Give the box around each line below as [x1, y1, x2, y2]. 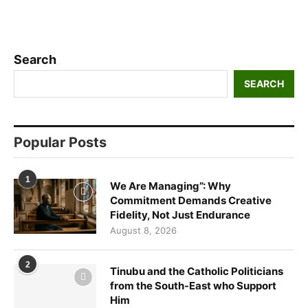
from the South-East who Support [110, 278, 276, 292]
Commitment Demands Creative [110, 193, 272, 207]
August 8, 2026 [110, 224, 177, 236]
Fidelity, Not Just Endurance [110, 208, 250, 221]
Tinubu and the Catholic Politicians [110, 264, 283, 278]
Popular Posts [14, 133, 107, 151]
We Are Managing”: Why [110, 179, 231, 192]
